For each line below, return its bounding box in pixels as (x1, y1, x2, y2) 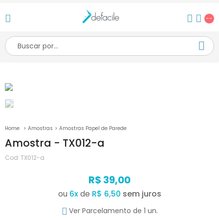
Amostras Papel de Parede (59, 125, 127, 132)
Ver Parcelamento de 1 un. (68, 206, 158, 216)
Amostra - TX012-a (5, 136, 105, 151)
